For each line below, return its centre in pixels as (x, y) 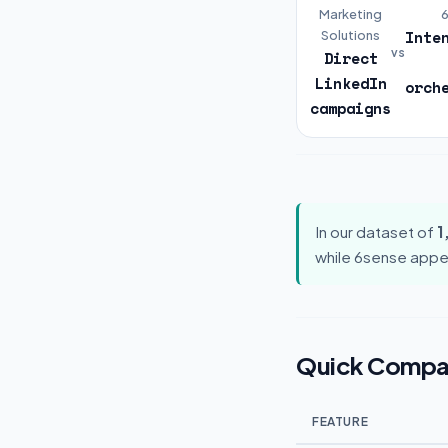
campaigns (350, 108)
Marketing (350, 14)
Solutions (350, 35)
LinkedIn (350, 83)
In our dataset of (376, 231)
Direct (350, 58)
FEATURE (340, 421)
